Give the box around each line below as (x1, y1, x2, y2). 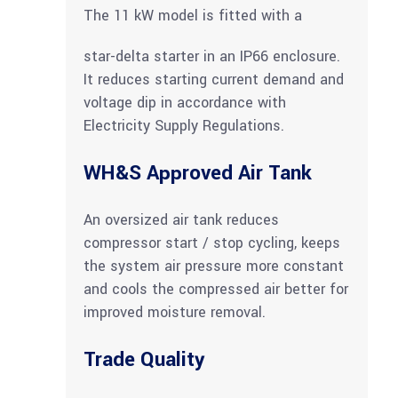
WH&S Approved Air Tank (84, 159, 312, 188)
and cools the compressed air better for (84, 279, 348, 300)
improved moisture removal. (84, 302, 266, 323)
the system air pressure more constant (84, 256, 344, 277)
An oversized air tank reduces (84, 210, 279, 231)
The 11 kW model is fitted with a (84, 5, 302, 27)
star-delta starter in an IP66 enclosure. (84, 46, 340, 68)
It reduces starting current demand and (84, 69, 344, 91)
